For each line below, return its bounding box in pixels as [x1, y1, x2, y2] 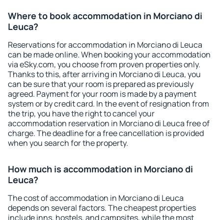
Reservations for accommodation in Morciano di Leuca [8, 39, 202, 50]
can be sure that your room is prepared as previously [8, 79, 193, 89]
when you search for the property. [8, 137, 128, 148]
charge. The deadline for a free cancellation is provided [8, 128, 204, 138]
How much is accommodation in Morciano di [8, 163, 193, 175]
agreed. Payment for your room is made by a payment [8, 88, 196, 99]
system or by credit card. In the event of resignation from [8, 98, 209, 109]
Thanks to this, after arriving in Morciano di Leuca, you [8, 69, 201, 80]
